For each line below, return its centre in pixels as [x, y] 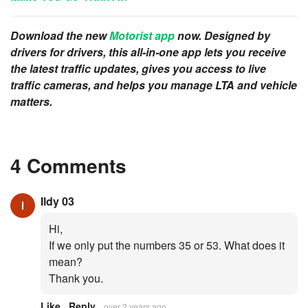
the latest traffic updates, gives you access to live [138, 69]
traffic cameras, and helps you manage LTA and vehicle [154, 85]
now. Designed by [222, 36]
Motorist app [142, 36]
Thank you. [76, 278]
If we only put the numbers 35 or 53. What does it [167, 245]
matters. [31, 102]
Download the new [60, 36]
